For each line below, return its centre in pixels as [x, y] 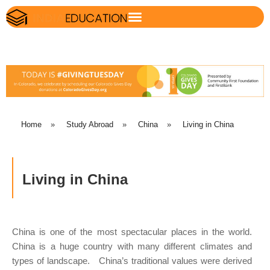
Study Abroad [90, 124]
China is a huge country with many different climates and [132, 246]
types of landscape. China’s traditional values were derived [132, 261]
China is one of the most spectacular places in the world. [132, 232]
